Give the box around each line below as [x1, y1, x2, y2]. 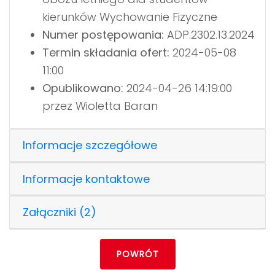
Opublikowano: [42, 80, 123, 96]
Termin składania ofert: [42, 44, 169, 60]
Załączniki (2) [23, 204, 96, 220]
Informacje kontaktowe [23, 171, 150, 187]
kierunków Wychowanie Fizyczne [42, 9, 217, 25]
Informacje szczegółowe [23, 137, 157, 153]
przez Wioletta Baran [42, 98, 158, 114]
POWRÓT [116, 247, 159, 260]
